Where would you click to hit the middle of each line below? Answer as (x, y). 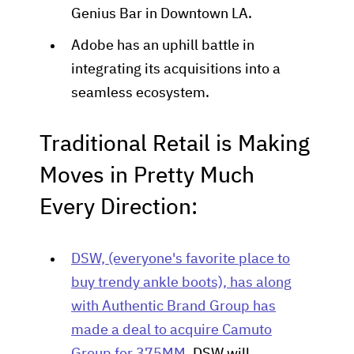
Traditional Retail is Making (175, 145)
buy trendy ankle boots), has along (181, 283)
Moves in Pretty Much (147, 176)
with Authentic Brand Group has (173, 307)
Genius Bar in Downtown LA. (162, 14)
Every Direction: (119, 208)
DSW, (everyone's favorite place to (181, 259)
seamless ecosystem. (140, 93)
